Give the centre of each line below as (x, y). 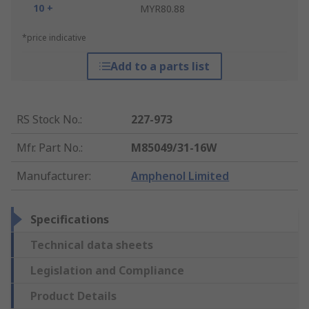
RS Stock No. (48, 120)
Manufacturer (53, 176)
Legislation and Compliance (107, 271)
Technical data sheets (92, 245)
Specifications (70, 220)
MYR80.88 (162, 9)
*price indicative (54, 38)
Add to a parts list (160, 67)
